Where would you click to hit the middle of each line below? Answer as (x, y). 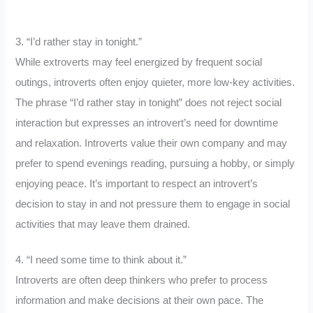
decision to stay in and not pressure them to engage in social (153, 204)
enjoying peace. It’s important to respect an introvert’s (137, 184)
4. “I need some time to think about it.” (101, 260)
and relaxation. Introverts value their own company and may (152, 144)
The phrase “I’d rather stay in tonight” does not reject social (149, 103)
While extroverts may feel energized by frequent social (139, 63)
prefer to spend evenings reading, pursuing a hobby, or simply (155, 164)
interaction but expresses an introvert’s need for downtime (147, 123)
